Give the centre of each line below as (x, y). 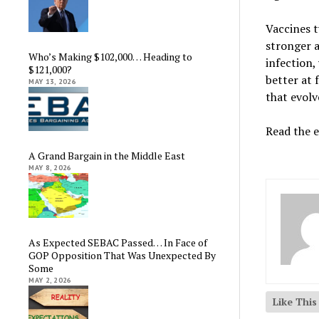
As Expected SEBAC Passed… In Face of (118, 242)
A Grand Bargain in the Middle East (107, 156)
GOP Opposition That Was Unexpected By (122, 255)
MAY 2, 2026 (50, 280)
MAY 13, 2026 (52, 81)
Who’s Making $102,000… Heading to (111, 56)
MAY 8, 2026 (50, 168)
